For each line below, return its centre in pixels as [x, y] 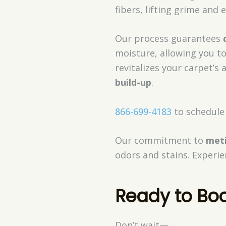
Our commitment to [160, 140]
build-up [133, 82]
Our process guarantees [169, 39]
